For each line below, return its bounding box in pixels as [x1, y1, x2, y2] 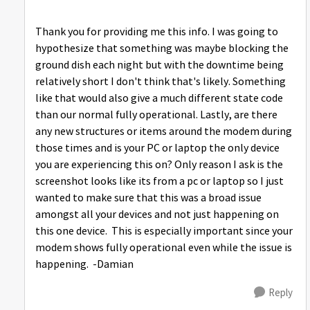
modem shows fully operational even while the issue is [35, 241, 292, 255]
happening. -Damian [35, 257, 138, 271]
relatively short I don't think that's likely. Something [35, 75, 286, 89]
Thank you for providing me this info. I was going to [35, 25, 278, 39]
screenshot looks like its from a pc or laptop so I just [35, 174, 284, 188]
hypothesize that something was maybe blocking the [35, 42, 289, 55]
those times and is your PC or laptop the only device [35, 141, 280, 155]
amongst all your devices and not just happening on [35, 208, 279, 221]
